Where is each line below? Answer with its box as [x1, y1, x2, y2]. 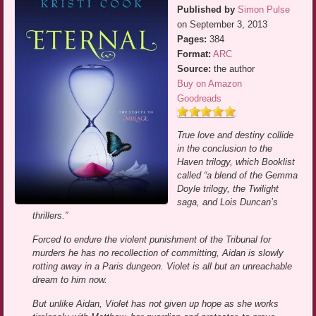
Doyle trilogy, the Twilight [177, 183, 279, 195]
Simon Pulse [238, 4, 291, 16]
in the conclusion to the [177, 143, 273, 154]
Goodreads [177, 93, 222, 104]
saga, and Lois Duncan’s [177, 197, 279, 208]
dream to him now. [32, 274, 108, 286]
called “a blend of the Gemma [177, 170, 298, 181]
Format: [177, 49, 212, 60]
